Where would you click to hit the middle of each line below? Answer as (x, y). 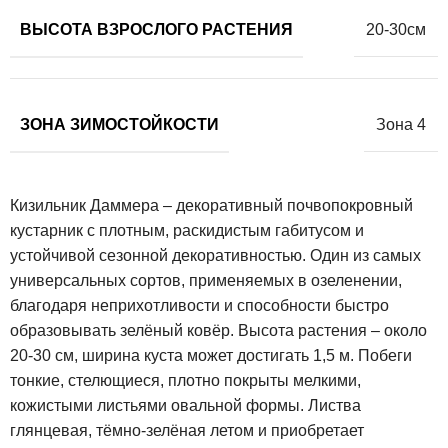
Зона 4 (401, 125)
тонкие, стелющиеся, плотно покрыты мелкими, (185, 380)
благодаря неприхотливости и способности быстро (199, 305)
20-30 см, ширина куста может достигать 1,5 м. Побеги (211, 355)
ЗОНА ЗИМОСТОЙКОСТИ (119, 124)
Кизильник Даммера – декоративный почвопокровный (211, 205)
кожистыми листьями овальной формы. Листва (185, 405)
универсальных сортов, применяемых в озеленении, (206, 280)
